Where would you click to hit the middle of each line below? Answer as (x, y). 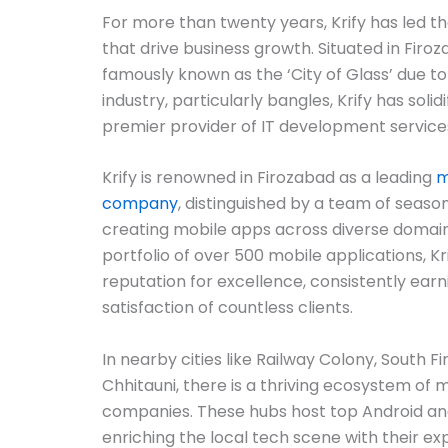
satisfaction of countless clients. (227, 308)
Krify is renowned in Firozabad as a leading (269, 178)
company (140, 204)
